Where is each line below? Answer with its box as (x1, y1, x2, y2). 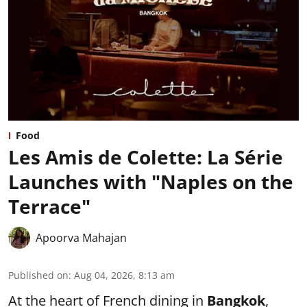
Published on (8, 268, 69, 282)
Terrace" (8, 193, 90, 219)
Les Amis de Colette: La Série (8, 143, 283, 170)
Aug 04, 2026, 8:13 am (74, 268, 175, 282)
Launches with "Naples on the (8, 168, 293, 195)
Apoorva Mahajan (36, 230, 127, 245)
